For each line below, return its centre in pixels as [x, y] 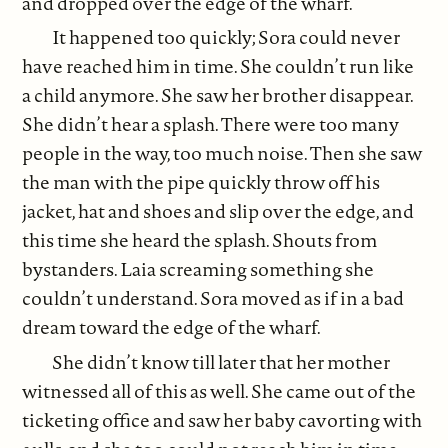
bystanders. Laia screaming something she [198, 269]
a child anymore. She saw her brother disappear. [218, 95]
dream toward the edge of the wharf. [172, 327]
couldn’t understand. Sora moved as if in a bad [213, 298]
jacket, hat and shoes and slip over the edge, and [218, 211]
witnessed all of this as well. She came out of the [219, 390]
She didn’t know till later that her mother [221, 361]
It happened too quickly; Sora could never [226, 37]
